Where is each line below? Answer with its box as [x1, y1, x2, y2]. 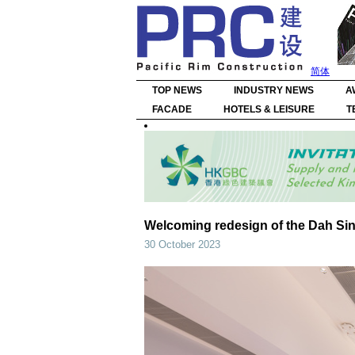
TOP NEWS [152, 85, 202, 96]
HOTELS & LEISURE [223, 104, 315, 115]
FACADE [152, 104, 192, 115]
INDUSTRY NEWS [234, 85, 314, 96]
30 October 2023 [144, 239, 220, 250]
